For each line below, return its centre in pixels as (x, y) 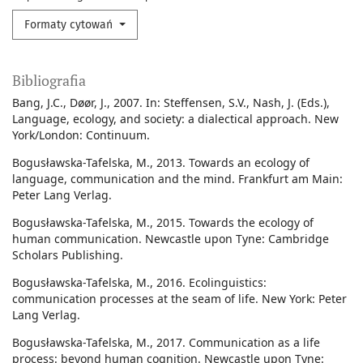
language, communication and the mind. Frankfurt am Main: (177, 179)
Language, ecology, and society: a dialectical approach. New (175, 119)
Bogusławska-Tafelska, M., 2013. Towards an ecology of (161, 163)
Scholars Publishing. (68, 255)
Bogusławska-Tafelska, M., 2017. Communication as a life (166, 343)
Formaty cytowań (70, 25)
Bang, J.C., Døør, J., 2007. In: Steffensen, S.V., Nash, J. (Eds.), (171, 103)
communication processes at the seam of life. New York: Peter (179, 299)
